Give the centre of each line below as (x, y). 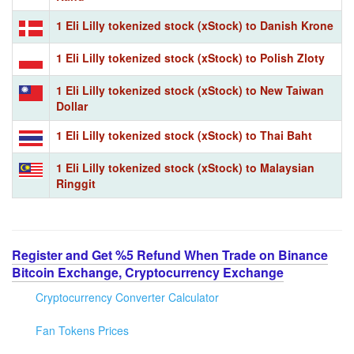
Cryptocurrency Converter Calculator (127, 297)
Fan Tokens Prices (82, 330)
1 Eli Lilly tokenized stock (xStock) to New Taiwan (190, 90)
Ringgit (76, 183)
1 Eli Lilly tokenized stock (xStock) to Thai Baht (184, 135)
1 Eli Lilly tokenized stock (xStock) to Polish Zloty (190, 57)
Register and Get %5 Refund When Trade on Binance (170, 254)
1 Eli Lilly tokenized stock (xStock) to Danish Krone (195, 25)
